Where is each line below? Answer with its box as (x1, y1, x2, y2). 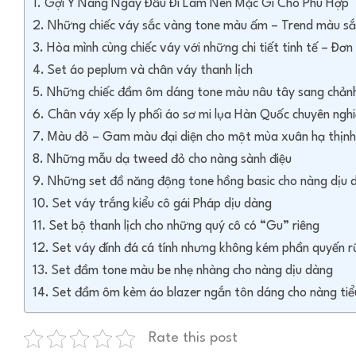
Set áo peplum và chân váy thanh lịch (47, 64, 253, 77)
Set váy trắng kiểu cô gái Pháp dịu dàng (52, 197, 272, 211)
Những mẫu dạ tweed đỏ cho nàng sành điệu (46, 153, 292, 166)
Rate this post (149, 331, 238, 346)
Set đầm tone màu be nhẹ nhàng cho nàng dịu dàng (51, 264, 333, 277)
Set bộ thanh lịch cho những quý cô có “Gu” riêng (48, 219, 319, 233)
